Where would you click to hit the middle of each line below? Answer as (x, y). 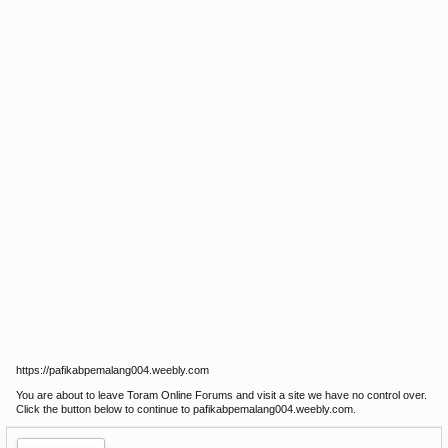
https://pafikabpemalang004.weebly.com (112, 370)
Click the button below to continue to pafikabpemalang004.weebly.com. (186, 409)
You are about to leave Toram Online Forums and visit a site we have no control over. (221, 395)
